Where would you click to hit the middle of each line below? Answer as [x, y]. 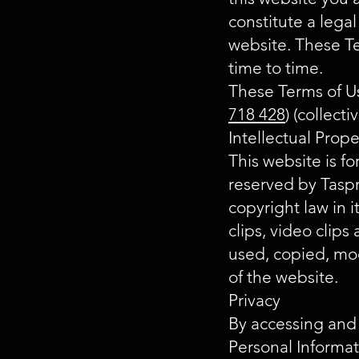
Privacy [254, 301]
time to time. [276, 68]
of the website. [283, 277]
